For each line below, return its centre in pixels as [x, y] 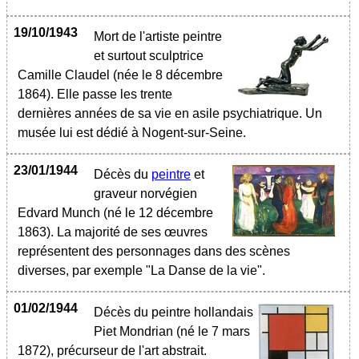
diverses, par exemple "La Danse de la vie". [143, 270]
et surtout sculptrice [149, 56]
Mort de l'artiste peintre [158, 36]
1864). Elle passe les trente [95, 94]
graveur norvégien [145, 194]
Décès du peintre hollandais [173, 312]
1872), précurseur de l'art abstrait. [112, 351]
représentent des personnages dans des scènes [154, 251]
